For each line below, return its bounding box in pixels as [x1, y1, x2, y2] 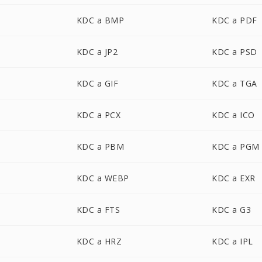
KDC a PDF [212, 15, 257, 26]
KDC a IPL [212, 236, 253, 247]
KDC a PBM [76, 141, 125, 152]
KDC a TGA [212, 78, 257, 89]
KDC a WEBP [76, 173, 129, 184]
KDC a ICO [212, 109, 255, 120]
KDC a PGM [212, 141, 260, 152]
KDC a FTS [76, 204, 120, 215]
